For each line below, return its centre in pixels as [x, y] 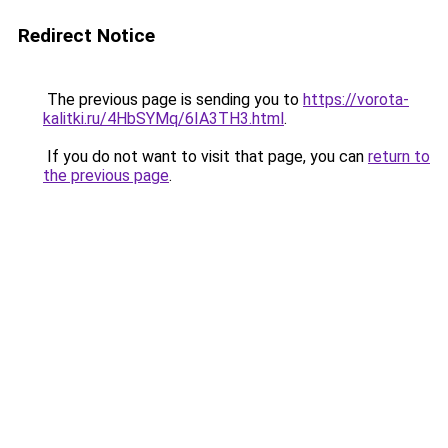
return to [399, 156]
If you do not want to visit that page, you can [205, 156]
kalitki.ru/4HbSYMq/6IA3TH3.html [163, 118]
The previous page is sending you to [173, 99]
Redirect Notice [86, 35]
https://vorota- [356, 99]
